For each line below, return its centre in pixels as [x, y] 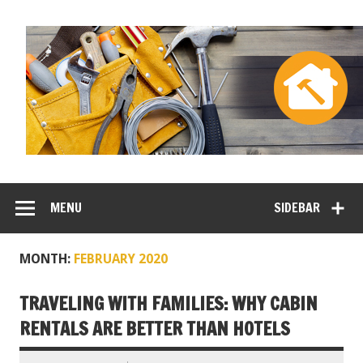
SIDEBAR [297, 208]
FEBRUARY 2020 [121, 259]
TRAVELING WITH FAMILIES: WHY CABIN [169, 304]
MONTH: [47, 259]
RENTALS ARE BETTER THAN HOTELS [155, 329]
